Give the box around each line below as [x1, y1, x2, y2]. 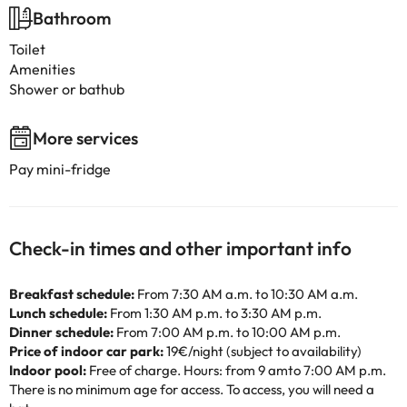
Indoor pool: [9, 362, 86, 379]
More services [33, 127, 138, 149]
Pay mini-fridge [9, 160, 111, 178]
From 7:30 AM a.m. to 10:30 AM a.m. [134, 285, 358, 303]
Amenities [9, 60, 75, 78]
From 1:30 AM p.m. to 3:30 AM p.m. [107, 304, 322, 322]
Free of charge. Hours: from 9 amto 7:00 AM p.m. [86, 362, 386, 379]
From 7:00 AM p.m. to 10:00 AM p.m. [114, 323, 341, 341]
